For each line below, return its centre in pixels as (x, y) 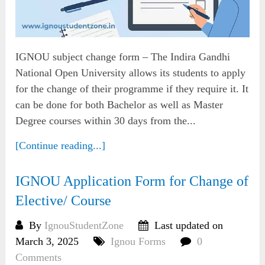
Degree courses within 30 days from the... (106, 120)
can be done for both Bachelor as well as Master (119, 104)
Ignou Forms (138, 241)
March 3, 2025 (47, 241)
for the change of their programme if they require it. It (132, 88)
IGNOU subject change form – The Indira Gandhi (123, 56)
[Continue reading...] (61, 145)
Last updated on (188, 225)
